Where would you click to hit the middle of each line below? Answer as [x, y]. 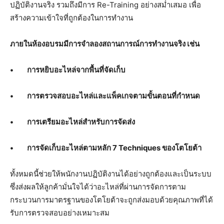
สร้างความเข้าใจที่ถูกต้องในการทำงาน [71, 18]
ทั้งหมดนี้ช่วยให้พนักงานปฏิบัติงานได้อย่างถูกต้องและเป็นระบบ [111, 174]
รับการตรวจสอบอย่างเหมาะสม [60, 213]
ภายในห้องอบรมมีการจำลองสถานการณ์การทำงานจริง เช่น [105, 44]
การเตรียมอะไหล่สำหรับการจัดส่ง [81, 122]
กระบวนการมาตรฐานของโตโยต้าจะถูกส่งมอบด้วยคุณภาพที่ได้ [111, 200]
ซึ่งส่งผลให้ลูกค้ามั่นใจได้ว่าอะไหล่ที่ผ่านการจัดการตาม [98, 187]
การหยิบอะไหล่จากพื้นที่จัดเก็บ [76, 70]
